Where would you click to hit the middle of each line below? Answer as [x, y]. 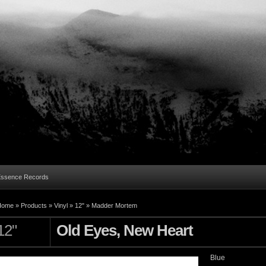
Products [34, 205]
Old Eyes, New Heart [125, 230]
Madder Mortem [114, 205]
